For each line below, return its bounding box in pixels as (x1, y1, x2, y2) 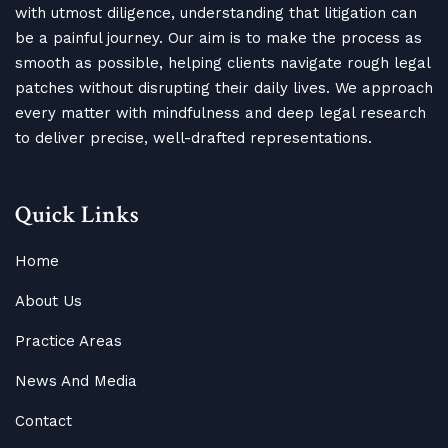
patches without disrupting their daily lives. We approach (15, 78, 433, 97)
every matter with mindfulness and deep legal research (15, 103, 426, 122)
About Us (15, 291, 82, 310)
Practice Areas (15, 331, 122, 350)
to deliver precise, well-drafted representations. (15, 128, 372, 147)
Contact (15, 411, 72, 430)
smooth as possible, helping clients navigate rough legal (15, 53, 430, 72)
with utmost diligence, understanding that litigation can (15, 3, 417, 22)
